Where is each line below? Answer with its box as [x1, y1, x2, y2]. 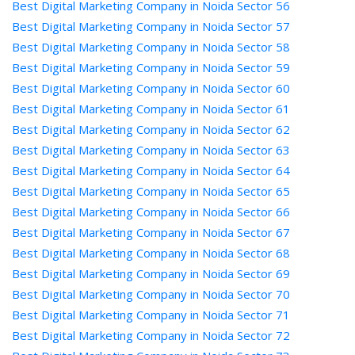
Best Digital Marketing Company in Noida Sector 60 [12, 80, 290, 96]
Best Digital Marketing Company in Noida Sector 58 [12, 39, 290, 55]
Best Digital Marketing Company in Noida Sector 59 [12, 59, 290, 75]
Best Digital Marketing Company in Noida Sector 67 [12, 224, 290, 240]
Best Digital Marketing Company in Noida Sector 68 [12, 245, 290, 261]
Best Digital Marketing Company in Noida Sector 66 [12, 204, 290, 219]
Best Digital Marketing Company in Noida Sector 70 [12, 286, 290, 302]
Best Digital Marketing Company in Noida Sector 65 [12, 183, 290, 199]
